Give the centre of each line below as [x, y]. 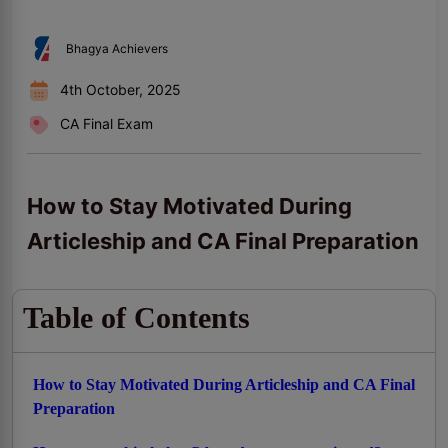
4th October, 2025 [120, 89]
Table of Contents [136, 317]
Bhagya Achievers [117, 48]
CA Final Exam [106, 123]
